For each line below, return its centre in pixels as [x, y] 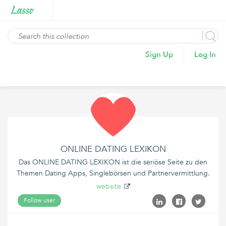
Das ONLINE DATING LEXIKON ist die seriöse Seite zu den [113, 162]
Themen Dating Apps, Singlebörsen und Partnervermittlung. [113, 173]
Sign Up [159, 54]
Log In [205, 54]
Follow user [39, 200]
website [108, 186]
